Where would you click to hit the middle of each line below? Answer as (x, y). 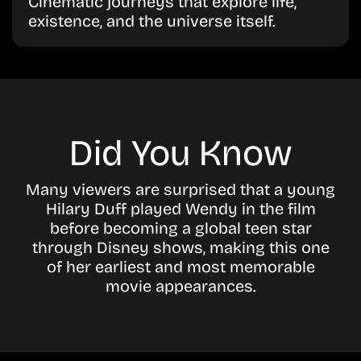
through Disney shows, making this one (180, 247)
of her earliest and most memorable (180, 266)
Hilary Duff (86, 208)
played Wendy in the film (221, 208)
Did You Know (180, 153)
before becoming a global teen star (180, 228)
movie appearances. (180, 286)
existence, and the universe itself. (152, 21)
